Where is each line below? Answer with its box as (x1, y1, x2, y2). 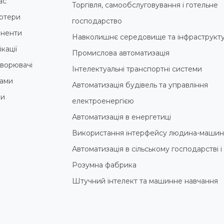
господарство (72, 16, 122, 25)
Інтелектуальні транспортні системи (72, 64, 202, 73)
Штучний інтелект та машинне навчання (72, 176, 218, 185)
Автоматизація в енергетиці (72, 112, 171, 121)
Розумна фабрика (72, 160, 136, 169)
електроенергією (72, 96, 134, 105)
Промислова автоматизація (72, 48, 169, 57)
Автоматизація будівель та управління (72, 80, 208, 89)
